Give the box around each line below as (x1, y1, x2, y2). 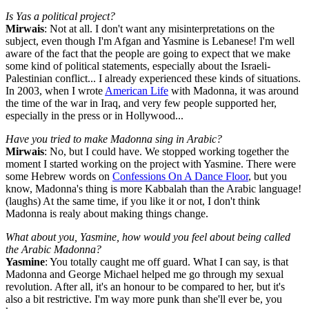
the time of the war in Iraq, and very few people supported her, (6, 97, 277, 110)
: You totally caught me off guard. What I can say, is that (45, 256, 288, 268)
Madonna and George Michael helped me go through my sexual (6, 268, 283, 281)
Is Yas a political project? (6, 10, 115, 23)
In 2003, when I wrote (6, 85, 105, 97)
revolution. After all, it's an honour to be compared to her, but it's (6, 281, 285, 293)
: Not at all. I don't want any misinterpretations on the (44, 23, 275, 35)
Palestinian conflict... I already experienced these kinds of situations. (6, 72, 301, 85)
